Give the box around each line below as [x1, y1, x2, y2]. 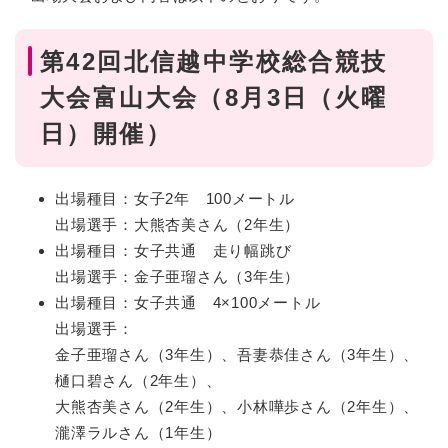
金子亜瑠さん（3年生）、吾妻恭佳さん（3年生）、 [55, 346, 419, 364]
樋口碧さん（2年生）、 [55, 372, 222, 390]
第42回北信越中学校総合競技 [40, 47, 388, 75]
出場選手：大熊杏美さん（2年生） [55, 216, 300, 234]
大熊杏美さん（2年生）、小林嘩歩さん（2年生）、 [55, 398, 419, 416]
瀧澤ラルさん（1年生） [55, 424, 222, 442]
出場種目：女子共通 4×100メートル [55, 294, 321, 312]
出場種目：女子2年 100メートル [55, 190, 295, 208]
